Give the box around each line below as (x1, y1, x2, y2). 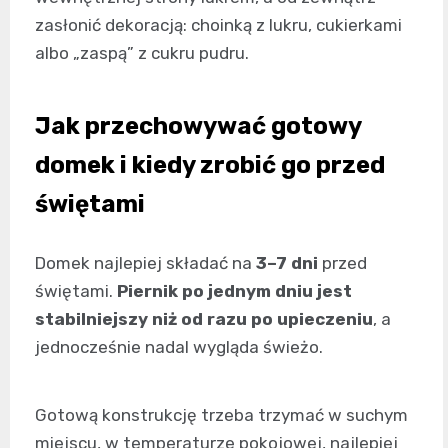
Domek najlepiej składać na (35, 252, 256, 273)
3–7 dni (256, 252, 318, 273)
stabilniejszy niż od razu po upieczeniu (35, 308, 373, 329)
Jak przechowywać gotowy (35, 111, 361, 140)
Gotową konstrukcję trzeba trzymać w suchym (35, 404, 408, 425)
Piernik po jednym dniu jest (117, 280, 352, 301)
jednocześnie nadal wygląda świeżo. (35, 336, 323, 357)
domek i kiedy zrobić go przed (35, 150, 385, 179)
